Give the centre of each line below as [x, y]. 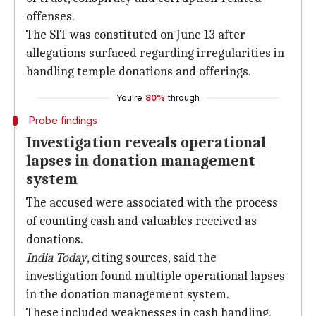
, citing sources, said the [152, 258]
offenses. [50, 17]
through [184, 98]
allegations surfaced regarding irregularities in [155, 53]
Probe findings [63, 120]
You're [129, 98]
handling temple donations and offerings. [139, 72]
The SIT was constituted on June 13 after [136, 35]
